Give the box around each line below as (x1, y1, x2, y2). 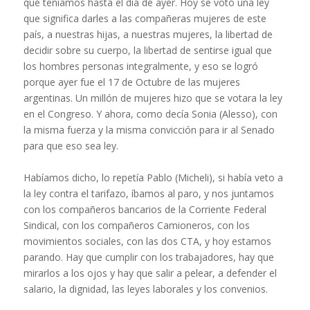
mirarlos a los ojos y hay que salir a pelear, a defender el (23, 266, 277, 280)
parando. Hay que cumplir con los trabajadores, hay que (23, 250, 274, 264)
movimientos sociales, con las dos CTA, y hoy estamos (23, 235, 271, 248)
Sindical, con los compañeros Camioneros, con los (23, 219, 250, 232)
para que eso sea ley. (23, 139, 118, 153)
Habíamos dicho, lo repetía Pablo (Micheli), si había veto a (23, 171, 283, 185)
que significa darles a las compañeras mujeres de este (23, 12, 266, 26)
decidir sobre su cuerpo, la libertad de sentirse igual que (23, 44, 272, 57)
